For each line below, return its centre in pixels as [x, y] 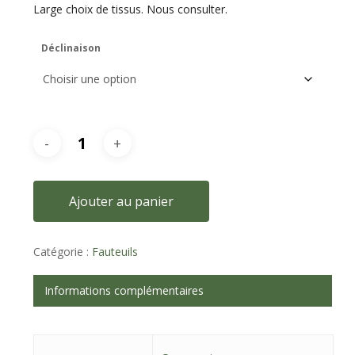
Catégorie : [62, 252]
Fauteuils [115, 252]
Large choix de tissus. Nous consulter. [130, 10]
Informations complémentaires [124, 291]
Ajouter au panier [121, 202]
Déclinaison [71, 48]
